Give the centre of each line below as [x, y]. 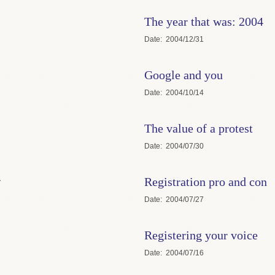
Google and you [183, 75]
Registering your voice [201, 235]
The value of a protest [198, 128]
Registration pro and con [205, 181]
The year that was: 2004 [203, 21]
